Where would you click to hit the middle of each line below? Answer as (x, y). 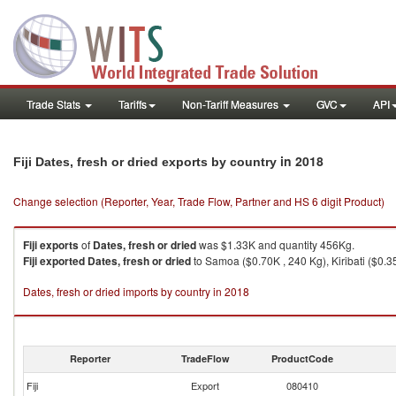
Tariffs (133, 104)
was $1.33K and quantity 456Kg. (275, 244)
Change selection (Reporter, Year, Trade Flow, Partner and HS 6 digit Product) (199, 201)
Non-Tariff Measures (232, 104)
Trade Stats (55, 104)
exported (62, 261)
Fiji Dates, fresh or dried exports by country (147, 162)
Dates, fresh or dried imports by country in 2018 (136, 291)
